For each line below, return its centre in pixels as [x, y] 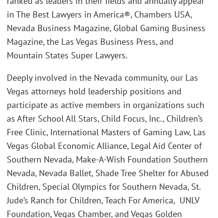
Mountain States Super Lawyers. [67, 55]
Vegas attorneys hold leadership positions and [94, 91]
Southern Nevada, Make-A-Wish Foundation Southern [107, 159]
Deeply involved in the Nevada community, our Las [102, 77]
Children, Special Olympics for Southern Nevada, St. [104, 186]
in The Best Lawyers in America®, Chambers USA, [99, 15]
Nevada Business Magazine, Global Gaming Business [106, 28]
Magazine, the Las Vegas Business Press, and [90, 42]
